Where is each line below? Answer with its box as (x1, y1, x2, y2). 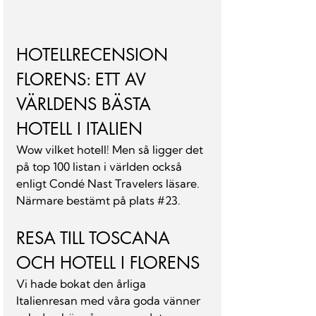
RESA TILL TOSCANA (16, 227, 175, 249)
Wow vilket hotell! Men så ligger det (16, 142, 206, 157)
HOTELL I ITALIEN (16, 118, 142, 140)
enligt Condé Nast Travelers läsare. (16, 176, 202, 190)
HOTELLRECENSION (16, 44, 173, 66)
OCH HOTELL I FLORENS (16, 252, 200, 274)
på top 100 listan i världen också (16, 159, 185, 174)
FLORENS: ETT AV (16, 68, 151, 90)
